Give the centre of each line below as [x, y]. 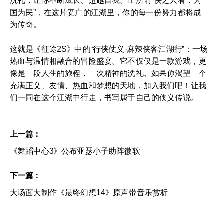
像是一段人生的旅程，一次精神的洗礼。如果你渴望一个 [108, 73]
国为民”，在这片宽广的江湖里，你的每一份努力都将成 [106, 12]
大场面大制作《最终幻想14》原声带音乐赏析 [89, 192]
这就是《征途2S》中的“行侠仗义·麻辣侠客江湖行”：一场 [109, 49]
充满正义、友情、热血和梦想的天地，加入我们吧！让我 [108, 85]
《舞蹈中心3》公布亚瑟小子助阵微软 [75, 151]
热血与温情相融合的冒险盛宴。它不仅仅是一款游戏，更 [108, 61]
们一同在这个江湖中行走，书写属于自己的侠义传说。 [104, 97]
